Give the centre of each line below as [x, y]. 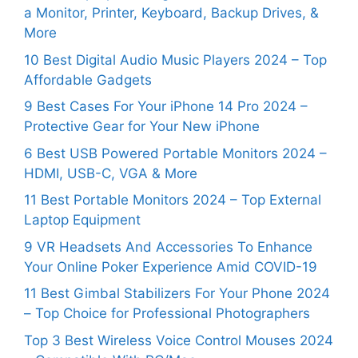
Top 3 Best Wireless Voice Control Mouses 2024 [179, 340]
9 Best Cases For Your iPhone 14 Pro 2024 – [166, 107]
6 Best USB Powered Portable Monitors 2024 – [175, 153]
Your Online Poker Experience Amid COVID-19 [171, 267]
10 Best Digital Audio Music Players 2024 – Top [175, 60]
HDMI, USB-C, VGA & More [111, 173]
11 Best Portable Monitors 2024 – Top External [173, 200]
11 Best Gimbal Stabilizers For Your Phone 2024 [177, 294]
